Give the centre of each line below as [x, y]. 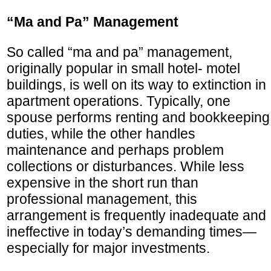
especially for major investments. [108, 248]
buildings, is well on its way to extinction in [136, 84]
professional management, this [102, 199]
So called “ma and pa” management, [119, 52]
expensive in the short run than [103, 182]
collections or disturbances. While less [126, 166]
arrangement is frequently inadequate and [136, 215]
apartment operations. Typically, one [119, 101]
